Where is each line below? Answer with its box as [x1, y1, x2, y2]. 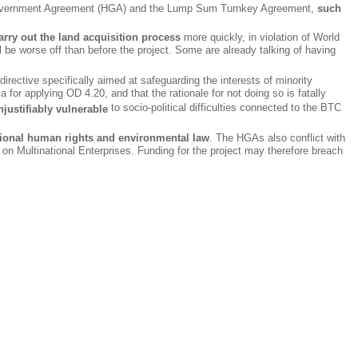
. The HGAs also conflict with [209, 132, 345, 144]
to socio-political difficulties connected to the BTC [108, 101, 341, 115]
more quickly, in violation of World [181, 31, 340, 43]
